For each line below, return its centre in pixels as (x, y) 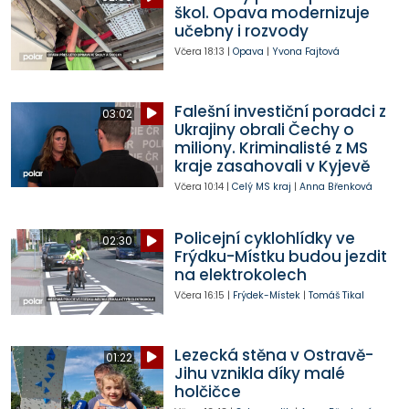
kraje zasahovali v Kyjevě (272, 166)
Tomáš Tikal (336, 296)
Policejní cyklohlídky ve (264, 239)
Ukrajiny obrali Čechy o (264, 129)
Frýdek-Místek (266, 296)
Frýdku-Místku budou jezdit (280, 257)
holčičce (207, 391)
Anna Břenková (336, 186)
